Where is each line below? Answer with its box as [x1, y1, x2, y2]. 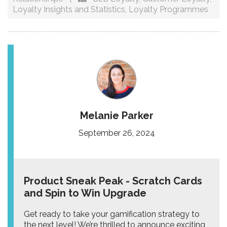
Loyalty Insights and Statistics [13, 4, 125, 14]
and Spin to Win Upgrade [24, 186, 149, 199]
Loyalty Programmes [129, 4, 208, 14]
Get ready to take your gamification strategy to [24, 209, 200, 219]
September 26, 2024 [78, 128, 155, 138]
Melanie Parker [80, 109, 154, 122]
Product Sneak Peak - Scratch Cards [24, 174, 202, 187]
